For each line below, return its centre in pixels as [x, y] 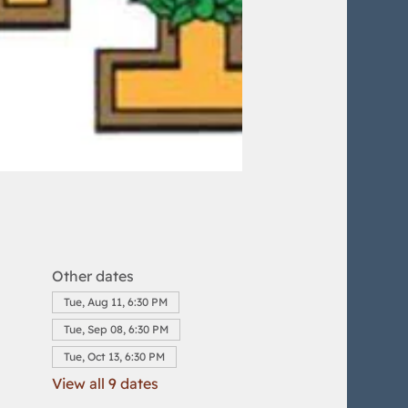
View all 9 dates [105, 383]
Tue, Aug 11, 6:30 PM [115, 301]
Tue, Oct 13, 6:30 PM [114, 356]
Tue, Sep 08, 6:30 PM [116, 329]
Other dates [92, 275]
